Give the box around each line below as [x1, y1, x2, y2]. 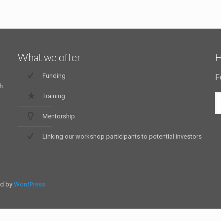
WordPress [14, 181, 45, 188]
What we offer [17, 51, 81, 63]
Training [42, 92, 65, 100]
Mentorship [42, 112, 75, 120]
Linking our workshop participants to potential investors [42, 133, 202, 140]
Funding [42, 72, 66, 79]
